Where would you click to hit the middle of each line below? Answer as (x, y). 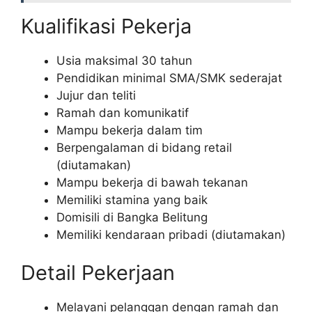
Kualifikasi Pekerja (106, 26)
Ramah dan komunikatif (123, 112)
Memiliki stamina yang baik (132, 200)
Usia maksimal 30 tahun (124, 60)
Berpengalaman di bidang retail (144, 147)
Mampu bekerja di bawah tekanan (152, 182)
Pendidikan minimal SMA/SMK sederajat (169, 78)
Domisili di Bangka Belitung (132, 217)
